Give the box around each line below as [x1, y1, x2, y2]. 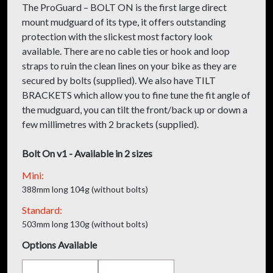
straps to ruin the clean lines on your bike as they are [22, 59, 236, 71]
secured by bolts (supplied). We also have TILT [22, 74, 216, 86]
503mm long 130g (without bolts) [22, 218, 148, 229]
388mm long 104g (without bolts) [22, 183, 148, 194]
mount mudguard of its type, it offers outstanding [22, 15, 226, 27]
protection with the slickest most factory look [22, 30, 213, 42]
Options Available [22, 238, 97, 250]
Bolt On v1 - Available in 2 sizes [22, 147, 152, 159]
